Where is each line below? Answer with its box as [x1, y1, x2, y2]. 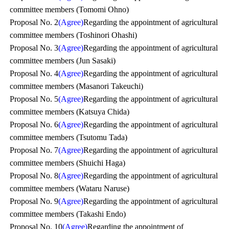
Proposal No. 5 [10, 95, 59, 103]
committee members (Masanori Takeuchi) [10, 82, 144, 90]
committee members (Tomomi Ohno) [10, 5, 129, 14]
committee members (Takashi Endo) [10, 210, 126, 218]
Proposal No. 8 [10, 171, 59, 180]
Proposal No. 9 [10, 197, 59, 205]
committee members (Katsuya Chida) [10, 107, 130, 116]
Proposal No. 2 [10, 18, 59, 27]
